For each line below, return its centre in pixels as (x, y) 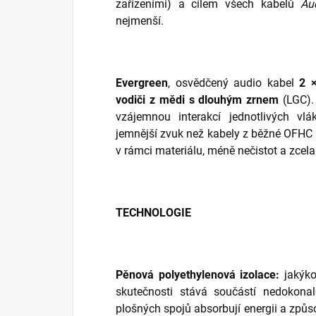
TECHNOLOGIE (153, 213)
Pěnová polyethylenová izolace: (198, 275)
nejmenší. (140, 21)
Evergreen (142, 83)
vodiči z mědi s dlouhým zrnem (197, 100)
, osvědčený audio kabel (234, 83)
